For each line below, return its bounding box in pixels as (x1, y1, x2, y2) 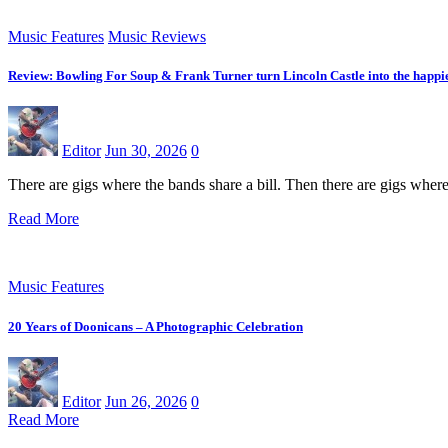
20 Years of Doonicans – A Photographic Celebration (8, 318, 303, 334)
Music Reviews (108, 28, 206, 45)
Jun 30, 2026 (105, 142, 187, 160)
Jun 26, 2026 (105, 392, 187, 410)
